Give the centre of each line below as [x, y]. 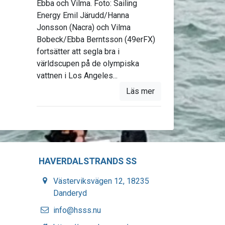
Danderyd [70, 193]
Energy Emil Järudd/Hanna [83, 15]
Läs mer [140, 91]
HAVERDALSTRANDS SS [88, 161]
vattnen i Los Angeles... [77, 76]
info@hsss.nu [77, 210]
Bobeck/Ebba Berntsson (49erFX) [96, 39]
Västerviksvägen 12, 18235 [101, 181]
